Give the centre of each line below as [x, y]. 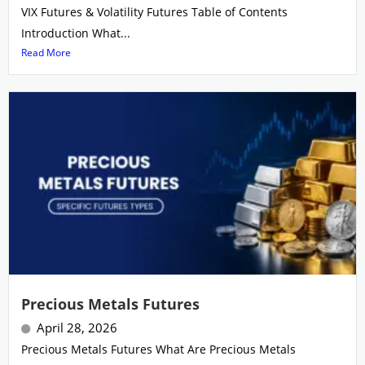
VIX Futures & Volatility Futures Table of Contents [154, 11]
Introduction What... [76, 33]
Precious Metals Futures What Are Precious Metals [158, 350]
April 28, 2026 [77, 328]
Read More [46, 52]
